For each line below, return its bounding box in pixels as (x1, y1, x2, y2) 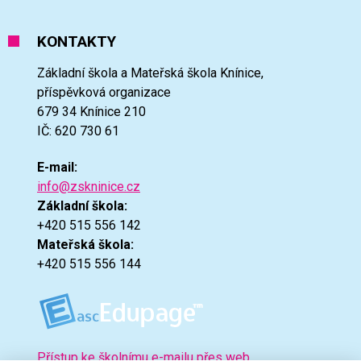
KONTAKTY (37, 31, 116, 51)
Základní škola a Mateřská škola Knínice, (37, 65, 263, 81)
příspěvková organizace (37, 85, 171, 100)
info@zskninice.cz (37, 178, 140, 194)
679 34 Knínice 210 (37, 104, 146, 119)
